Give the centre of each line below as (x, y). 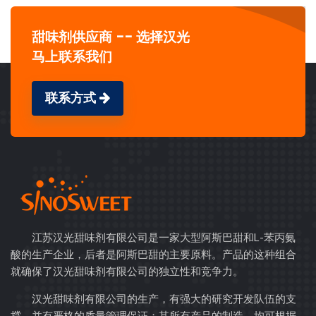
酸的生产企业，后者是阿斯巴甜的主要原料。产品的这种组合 (153, 255)
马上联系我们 (72, 57)
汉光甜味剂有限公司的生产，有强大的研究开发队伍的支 (164, 299)
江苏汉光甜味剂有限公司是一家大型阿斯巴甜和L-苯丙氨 (164, 238)
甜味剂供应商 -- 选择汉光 (111, 37)
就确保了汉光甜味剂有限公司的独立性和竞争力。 (127, 272)
